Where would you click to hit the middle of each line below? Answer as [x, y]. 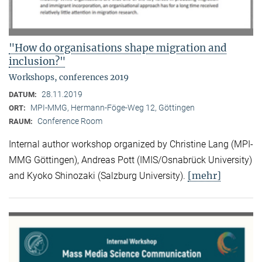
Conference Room [70, 121]
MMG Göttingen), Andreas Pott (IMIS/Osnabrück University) [130, 160]
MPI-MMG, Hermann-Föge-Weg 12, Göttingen [113, 108]
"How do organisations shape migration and [118, 48]
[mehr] [204, 175]
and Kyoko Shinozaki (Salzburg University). [98, 175]
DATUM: [24, 95]
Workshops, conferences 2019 [69, 77]
